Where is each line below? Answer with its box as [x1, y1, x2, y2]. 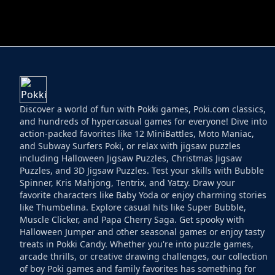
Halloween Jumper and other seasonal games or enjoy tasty [20, 226, 265, 238]
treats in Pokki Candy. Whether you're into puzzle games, [20, 238, 254, 250]
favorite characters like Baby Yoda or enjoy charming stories [20, 189, 266, 201]
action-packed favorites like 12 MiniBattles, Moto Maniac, [20, 128, 254, 140]
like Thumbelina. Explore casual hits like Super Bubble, [20, 201, 246, 214]
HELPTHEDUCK [121, 10, 164, 20]
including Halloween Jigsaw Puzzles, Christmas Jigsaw [20, 152, 242, 165]
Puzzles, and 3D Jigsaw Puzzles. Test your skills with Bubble [20, 165, 264, 177]
